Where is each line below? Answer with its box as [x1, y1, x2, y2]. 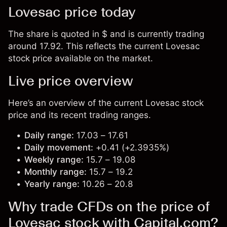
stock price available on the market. [8, 53, 153, 63]
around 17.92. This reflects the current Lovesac [8, 41, 200, 51]
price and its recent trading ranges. [8, 110, 151, 120]
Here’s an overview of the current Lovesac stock [8, 98, 204, 108]
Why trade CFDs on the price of [8, 198, 209, 215]
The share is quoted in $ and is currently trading [8, 29, 204, 39]
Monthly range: [24, 167, 87, 177]
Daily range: [24, 130, 74, 140]
